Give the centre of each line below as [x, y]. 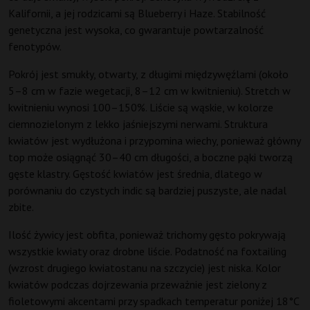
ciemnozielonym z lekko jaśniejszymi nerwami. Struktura [138, 124]
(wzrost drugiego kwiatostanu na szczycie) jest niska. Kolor [145, 268]
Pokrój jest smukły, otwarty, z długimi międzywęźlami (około [148, 74]
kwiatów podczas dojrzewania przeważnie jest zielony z [138, 285]
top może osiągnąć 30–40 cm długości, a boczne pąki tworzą [151, 157]
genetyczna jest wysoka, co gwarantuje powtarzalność [136, 30]
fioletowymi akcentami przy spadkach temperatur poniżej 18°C [154, 301]
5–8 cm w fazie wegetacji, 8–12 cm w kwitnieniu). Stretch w [149, 91]
